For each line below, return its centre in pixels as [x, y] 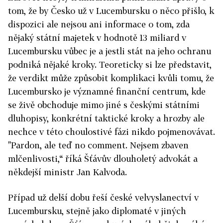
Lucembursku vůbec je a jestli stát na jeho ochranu [110, 51]
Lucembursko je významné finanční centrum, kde [107, 91]
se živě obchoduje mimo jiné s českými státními [104, 105]
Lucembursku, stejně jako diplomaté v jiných [97, 211]
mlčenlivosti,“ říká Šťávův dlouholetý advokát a [103, 158]
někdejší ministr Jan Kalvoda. [67, 172]
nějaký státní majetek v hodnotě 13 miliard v [97, 37]
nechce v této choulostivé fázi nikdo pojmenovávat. [111, 131]
